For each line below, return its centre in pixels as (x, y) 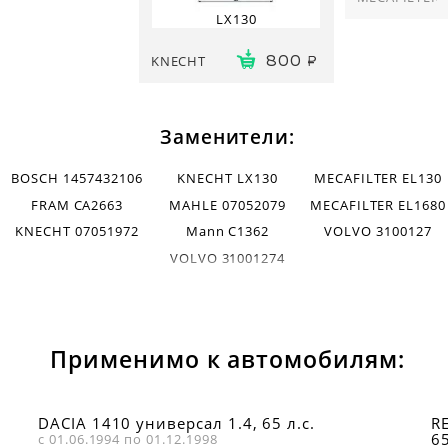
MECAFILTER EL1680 (377, 204)
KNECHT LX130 (227, 178)
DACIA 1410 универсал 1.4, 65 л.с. (177, 422)
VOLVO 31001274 (227, 257)
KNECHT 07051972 (77, 231)
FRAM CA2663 (77, 204)
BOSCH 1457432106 (77, 178)
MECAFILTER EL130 (377, 178)
